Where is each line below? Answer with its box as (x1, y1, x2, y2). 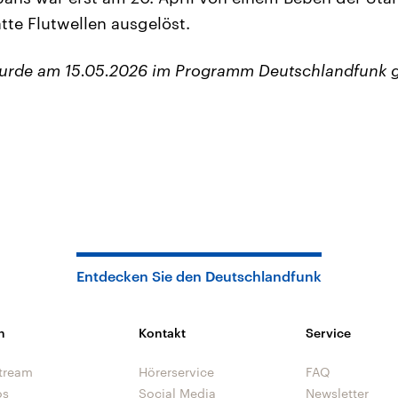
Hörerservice (139, 364, 214, 379)
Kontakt (139, 325, 186, 340)
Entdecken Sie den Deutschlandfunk (76, 267, 322, 284)
